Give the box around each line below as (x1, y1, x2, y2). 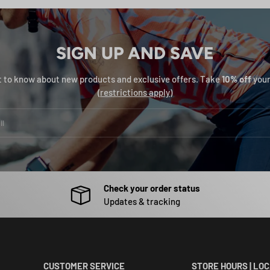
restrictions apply (100, 87, 170, 98)
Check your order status (104, 183, 200, 194)
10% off (221, 74, 251, 85)
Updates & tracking (104, 196, 180, 207)
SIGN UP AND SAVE (56, 43, 214, 64)
